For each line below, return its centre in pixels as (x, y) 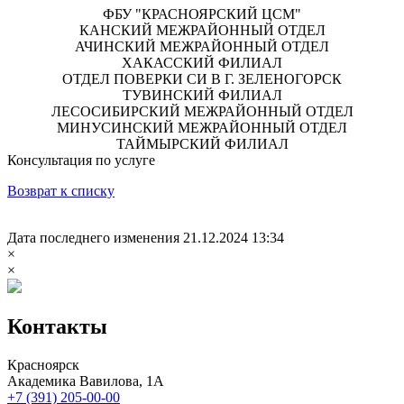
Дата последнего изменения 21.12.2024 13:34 (146, 237)
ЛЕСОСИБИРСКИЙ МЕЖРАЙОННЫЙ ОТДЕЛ (202, 111)
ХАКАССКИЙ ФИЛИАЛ (202, 62)
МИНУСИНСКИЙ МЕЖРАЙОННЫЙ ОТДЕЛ (202, 127)
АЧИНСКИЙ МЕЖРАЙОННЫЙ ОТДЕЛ (202, 46)
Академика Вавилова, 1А (86, 381)
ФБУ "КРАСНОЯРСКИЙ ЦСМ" (202, 14)
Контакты (57, 326)
